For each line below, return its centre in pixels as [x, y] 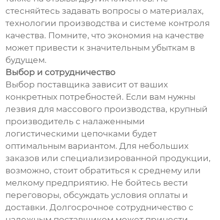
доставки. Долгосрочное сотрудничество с [100, 207]
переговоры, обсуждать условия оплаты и [97, 195]
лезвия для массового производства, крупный [107, 109]
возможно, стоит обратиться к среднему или [103, 171]
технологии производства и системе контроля [108, 23]
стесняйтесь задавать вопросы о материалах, [105, 11]
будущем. [26, 60]
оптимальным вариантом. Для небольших [97, 146]
